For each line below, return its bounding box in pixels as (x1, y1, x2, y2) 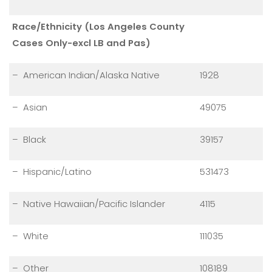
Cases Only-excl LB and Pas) (12, 36, 151, 50)
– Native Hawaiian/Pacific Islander (12, 197, 165, 211)
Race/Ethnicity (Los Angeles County (12, 20, 185, 33)
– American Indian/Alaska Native (12, 69, 160, 82)
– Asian (12, 101, 47, 114)
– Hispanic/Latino (12, 165, 92, 178)
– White (12, 229, 49, 243)
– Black (12, 133, 46, 146)
